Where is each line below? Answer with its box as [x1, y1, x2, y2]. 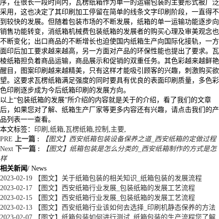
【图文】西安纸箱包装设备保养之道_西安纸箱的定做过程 [42, 135, 216, 143]
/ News [27, 164, 46, 172]
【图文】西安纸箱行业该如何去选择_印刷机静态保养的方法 [32, 203, 216, 211]
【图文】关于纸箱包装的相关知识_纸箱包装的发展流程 [32, 174, 202, 182]
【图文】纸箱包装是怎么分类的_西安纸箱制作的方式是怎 [42, 145, 217, 153]
